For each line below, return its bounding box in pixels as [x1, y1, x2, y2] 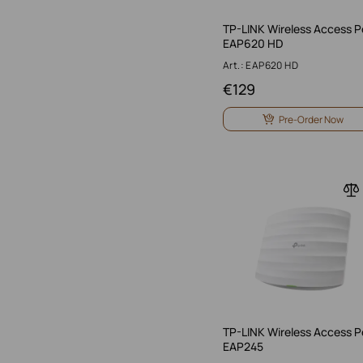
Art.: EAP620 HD [223, 58, 298, 72]
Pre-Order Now [279, 112, 344, 126]
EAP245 [223, 339, 263, 354]
